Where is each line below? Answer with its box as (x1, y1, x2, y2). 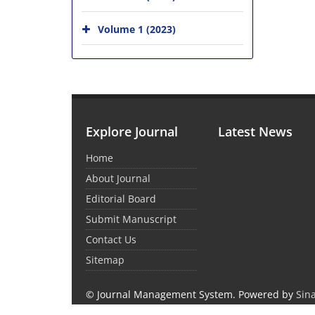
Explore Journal (86, 123, 178, 141)
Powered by (238, 288, 296, 302)
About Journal (86, 172, 150, 186)
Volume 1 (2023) (98, 22, 176, 36)
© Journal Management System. (86, 288, 238, 302)
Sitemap (86, 253, 124, 267)
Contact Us (86, 233, 136, 247)
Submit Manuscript (86, 212, 176, 226)
